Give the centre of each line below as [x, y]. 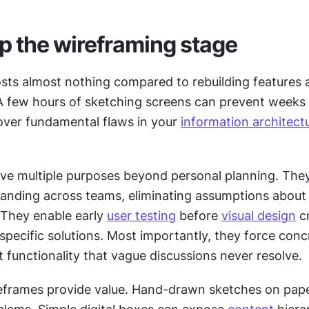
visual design [259, 216]
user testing [141, 216]
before [199, 216]
